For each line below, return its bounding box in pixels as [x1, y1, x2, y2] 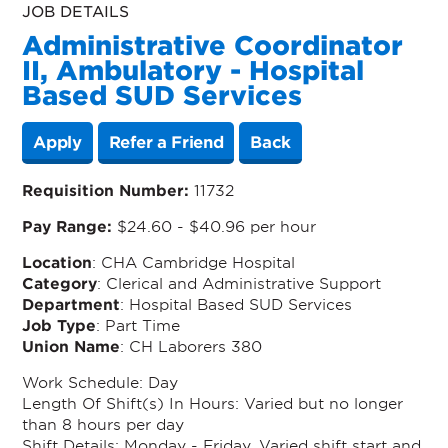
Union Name [22, 335, 121, 355]
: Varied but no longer [235, 392, 404, 412]
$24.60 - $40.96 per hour [117, 215, 317, 235]
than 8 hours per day [22, 413, 185, 433]
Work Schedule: [22, 371, 149, 391]
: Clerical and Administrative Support [97, 272, 382, 292]
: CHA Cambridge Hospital [92, 251, 301, 271]
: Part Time [96, 314, 181, 334]
